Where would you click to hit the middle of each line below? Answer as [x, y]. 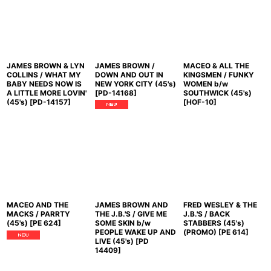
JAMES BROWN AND [131, 205]
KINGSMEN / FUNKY [218, 75]
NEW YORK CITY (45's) [135, 84]
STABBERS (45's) [214, 223]
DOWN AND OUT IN [129, 75]
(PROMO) [200, 232]
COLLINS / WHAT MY [44, 75]
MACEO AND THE [38, 205]
